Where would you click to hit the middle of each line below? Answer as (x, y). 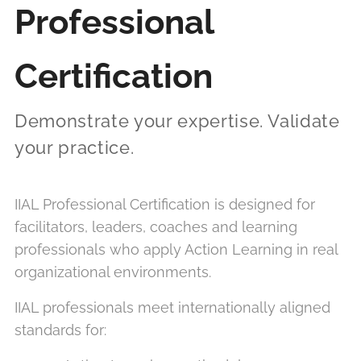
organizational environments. (113, 272)
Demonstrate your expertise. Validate (177, 121)
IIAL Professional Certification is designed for (165, 204)
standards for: (60, 330)
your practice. (75, 147)
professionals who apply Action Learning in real (176, 249)
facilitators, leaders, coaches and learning (156, 227)
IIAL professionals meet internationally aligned (172, 307)
